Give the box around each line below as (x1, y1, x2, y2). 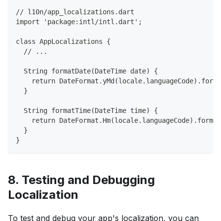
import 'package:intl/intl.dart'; (16, 18, 142, 26)
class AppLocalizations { (16, 37, 110, 46)
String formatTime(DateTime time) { (16, 107, 158, 115)
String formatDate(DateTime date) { (16, 67, 158, 75)
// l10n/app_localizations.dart (16, 8, 134, 16)
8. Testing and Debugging (8, 173, 155, 187)
